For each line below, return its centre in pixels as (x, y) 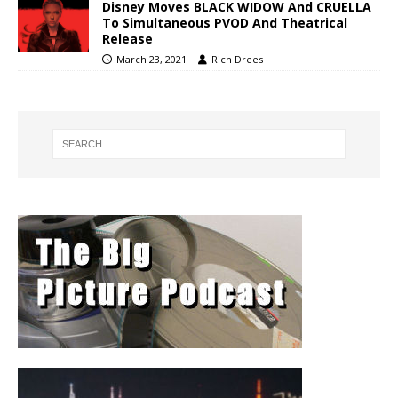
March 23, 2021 (151, 59)
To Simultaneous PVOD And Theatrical (225, 22)
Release (127, 38)
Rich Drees (237, 59)
